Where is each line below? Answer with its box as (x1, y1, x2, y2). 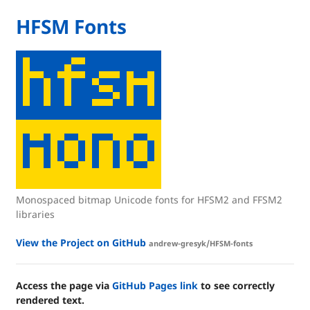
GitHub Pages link (112, 279, 198, 292)
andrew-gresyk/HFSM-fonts (149, 238, 253, 248)
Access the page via (16, 279, 112, 292)
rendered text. (16, 293, 84, 307)
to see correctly (198, 279, 275, 292)
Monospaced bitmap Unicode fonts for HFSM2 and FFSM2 (16, 193, 282, 206)
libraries (16, 208, 55, 221)
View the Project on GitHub (16, 236, 149, 249)
